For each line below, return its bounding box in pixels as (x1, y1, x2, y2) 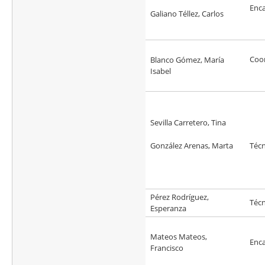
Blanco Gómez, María (150, 54, 224, 66)
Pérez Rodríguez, (150, 192, 209, 203)
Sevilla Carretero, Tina (150, 117, 226, 128)
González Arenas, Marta (150, 140, 235, 151)
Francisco (150, 243, 183, 254)
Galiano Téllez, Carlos (150, 8, 224, 20)
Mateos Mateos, (150, 231, 207, 243)
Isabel (150, 66, 171, 77)
